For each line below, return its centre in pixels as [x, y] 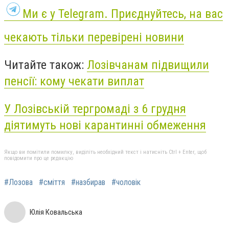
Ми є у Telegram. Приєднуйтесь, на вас [123, 14]
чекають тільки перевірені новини [94, 38]
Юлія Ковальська [56, 212]
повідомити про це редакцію [39, 158]
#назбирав [88, 182]
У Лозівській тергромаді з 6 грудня [95, 109]
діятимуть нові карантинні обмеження [105, 125]
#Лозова [18, 182]
